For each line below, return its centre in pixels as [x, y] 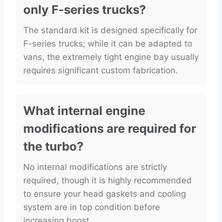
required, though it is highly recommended [108, 181]
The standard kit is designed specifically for [110, 30]
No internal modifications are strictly [95, 167]
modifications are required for [110, 129]
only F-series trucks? [85, 10]
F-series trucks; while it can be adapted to [108, 44]
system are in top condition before [92, 207]
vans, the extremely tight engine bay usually [111, 57]
